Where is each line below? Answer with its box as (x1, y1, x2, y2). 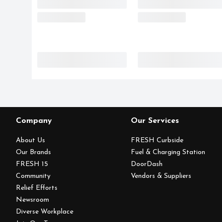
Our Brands (16, 149, 51, 157)
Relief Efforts (16, 184, 57, 192)
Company (16, 117, 52, 125)
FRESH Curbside (131, 137, 184, 145)
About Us (16, 137, 45, 145)
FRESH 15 (16, 161, 48, 168)
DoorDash (131, 161, 163, 168)
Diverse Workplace (16, 208, 73, 216)
